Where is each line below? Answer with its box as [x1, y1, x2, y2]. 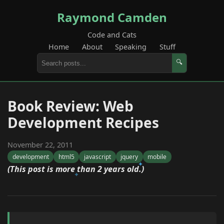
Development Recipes [7, 113, 159, 132]
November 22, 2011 [7, 140, 73, 149]
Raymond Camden [57, 9, 167, 25]
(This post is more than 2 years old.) [7, 163, 144, 175]
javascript [83, 152, 111, 161]
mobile [147, 152, 167, 161]
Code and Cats [87, 30, 136, 39]
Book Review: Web [7, 96, 133, 115]
